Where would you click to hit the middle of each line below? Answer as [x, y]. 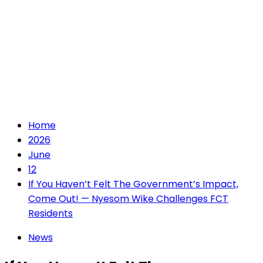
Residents [50, 213]
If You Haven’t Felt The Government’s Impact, [133, 184]
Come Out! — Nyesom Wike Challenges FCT [128, 199]
